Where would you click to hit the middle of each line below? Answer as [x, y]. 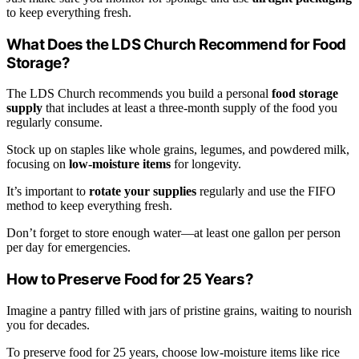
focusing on [38, 164]
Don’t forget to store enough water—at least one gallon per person [173, 233]
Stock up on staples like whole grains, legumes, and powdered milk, [178, 150]
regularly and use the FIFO [266, 192]
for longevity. [206, 164]
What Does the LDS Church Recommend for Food [176, 44]
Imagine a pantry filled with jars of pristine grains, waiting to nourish [179, 310]
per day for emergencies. [69, 248]
